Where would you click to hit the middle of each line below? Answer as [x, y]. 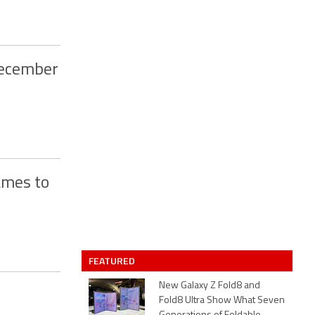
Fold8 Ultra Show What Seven [222, 301]
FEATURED [113, 261]
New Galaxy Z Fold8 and [210, 286]
